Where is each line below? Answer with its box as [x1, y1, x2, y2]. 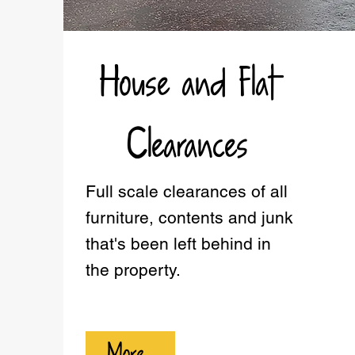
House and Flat [99, 63, 277, 106]
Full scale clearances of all [86, 181, 288, 201]
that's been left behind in [86, 234, 271, 254]
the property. [86, 260, 181, 280]
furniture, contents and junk [86, 208, 293, 227]
